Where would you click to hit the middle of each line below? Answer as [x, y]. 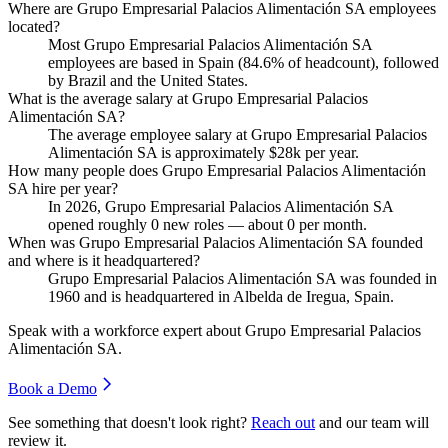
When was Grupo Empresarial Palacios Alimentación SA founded [215, 242]
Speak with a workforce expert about [126, 330]
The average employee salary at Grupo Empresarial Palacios [237, 134]
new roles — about [223, 224]
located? [34, 26]
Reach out [283, 422]
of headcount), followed [361, 62]
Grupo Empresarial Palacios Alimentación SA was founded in [242, 278]
